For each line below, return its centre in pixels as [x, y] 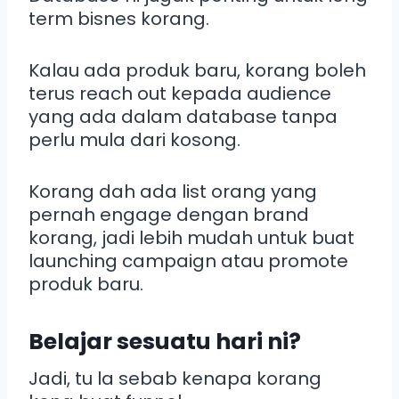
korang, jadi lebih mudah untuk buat [191, 237]
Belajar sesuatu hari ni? [165, 342]
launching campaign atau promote [188, 261]
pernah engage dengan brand [169, 214]
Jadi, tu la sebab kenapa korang [175, 378]
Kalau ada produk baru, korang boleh [197, 70]
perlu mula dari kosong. [134, 139]
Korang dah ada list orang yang [173, 191]
